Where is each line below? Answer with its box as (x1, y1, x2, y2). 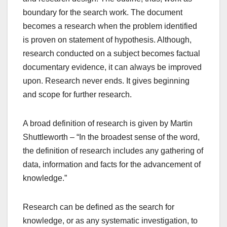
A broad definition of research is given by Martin (23, 119, 193, 128)
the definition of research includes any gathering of (23, 146, 203, 155)
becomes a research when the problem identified (23, 21, 197, 30)
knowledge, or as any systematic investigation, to (23, 216, 198, 225)
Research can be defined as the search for (23, 202, 174, 211)
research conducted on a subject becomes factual (23, 49, 200, 58)
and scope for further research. (23, 90, 132, 99)
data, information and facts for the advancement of (23, 160, 201, 169)
